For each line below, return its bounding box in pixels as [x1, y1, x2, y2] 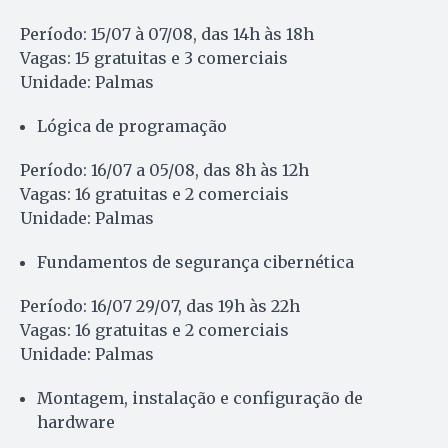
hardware [37, 411, 115, 432]
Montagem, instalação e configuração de [37, 387, 363, 408]
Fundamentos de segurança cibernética [37, 251, 354, 272]
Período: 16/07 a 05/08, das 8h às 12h [20, 159, 309, 180]
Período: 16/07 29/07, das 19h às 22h [20, 295, 300, 316]
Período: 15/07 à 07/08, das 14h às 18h [20, 23, 314, 44]
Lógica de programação [37, 115, 227, 136]
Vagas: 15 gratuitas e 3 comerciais [20, 47, 288, 68]
